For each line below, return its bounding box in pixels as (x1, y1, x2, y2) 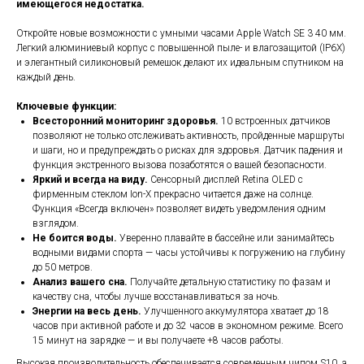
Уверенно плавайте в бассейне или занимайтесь (117, 232, 334, 245)
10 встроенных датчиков (219, 115, 331, 128)
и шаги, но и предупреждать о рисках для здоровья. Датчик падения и (32, 145, 343, 157)
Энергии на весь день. (32, 305, 141, 318)
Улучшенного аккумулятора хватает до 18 (141, 305, 329, 318)
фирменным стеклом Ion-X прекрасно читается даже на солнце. (32, 188, 314, 201)
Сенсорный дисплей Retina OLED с (148, 174, 303, 186)
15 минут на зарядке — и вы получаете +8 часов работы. (32, 335, 284, 347)
